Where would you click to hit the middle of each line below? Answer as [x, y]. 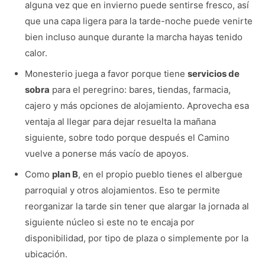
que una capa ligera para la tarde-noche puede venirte [138, 21]
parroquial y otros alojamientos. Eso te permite [122, 190]
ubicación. [46, 254]
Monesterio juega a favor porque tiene [106, 73]
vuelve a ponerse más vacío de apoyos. [106, 153]
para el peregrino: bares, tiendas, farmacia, [140, 89]
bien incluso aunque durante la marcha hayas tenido [133, 37]
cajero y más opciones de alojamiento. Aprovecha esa [137, 105]
